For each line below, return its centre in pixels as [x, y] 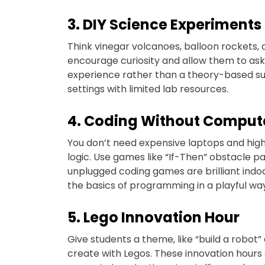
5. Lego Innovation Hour [153, 218]
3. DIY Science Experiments [164, 25]
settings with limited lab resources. [148, 89]
